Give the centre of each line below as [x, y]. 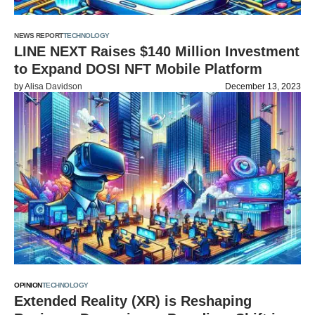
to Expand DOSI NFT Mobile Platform [138, 69]
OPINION [28, 285]
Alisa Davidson [53, 86]
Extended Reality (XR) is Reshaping [133, 301]
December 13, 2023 [263, 86]
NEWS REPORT [39, 36]
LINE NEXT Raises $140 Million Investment [157, 51]
